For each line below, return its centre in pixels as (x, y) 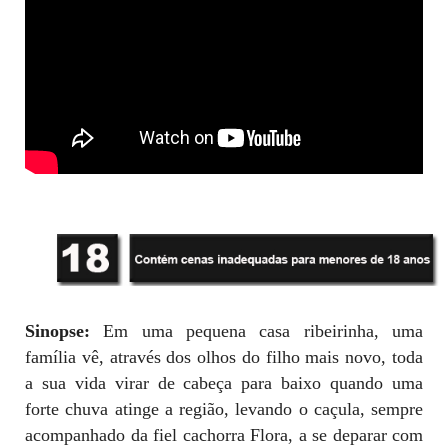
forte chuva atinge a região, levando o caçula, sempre (224, 408)
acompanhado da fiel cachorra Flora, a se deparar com (224, 434)
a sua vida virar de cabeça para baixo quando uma (224, 382)
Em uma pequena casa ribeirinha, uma (263, 330)
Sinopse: (64, 330)
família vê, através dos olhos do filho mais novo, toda (224, 356)
